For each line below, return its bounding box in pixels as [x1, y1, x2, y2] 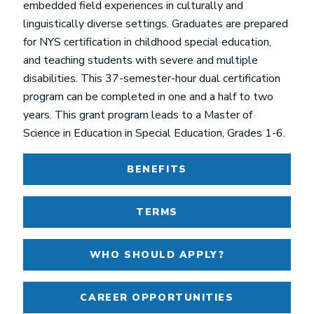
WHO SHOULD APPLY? [89, 248, 225, 261]
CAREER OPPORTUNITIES [80, 291, 234, 304]
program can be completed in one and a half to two [23, 89, 273, 104]
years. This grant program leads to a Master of [23, 107, 252, 123]
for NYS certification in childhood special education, [23, 34, 271, 50]
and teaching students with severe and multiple [23, 53, 258, 68]
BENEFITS [127, 163, 187, 176]
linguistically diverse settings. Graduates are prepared [23, 16, 288, 32]
